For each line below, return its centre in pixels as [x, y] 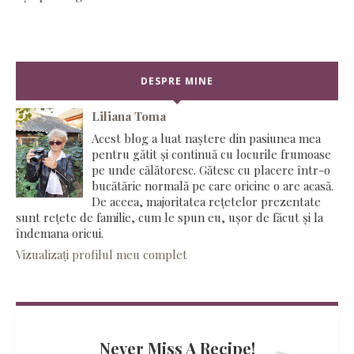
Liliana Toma [129, 117]
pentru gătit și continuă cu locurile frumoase [212, 154]
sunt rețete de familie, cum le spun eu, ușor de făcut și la [169, 217]
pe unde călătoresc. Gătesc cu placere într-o [211, 169]
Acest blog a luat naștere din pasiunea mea [207, 138]
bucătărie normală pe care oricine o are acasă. [213, 185]
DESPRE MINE [177, 81]
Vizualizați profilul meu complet [102, 255]
